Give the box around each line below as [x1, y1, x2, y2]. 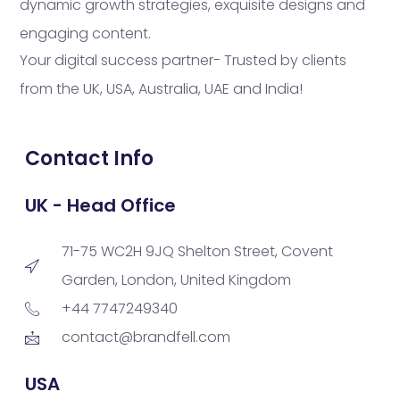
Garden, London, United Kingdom [62, 270, 291, 291]
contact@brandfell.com [62, 327, 230, 348]
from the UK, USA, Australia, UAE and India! [20, 78, 303, 99]
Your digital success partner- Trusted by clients [20, 49, 346, 71]
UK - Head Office [25, 193, 176, 219]
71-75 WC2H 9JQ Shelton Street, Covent [62, 241, 333, 262]
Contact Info [25, 145, 154, 173]
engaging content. [20, 22, 151, 44]
